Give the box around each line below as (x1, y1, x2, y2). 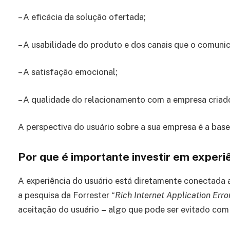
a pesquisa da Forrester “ (18, 190, 115, 201)
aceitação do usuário (18, 204, 101, 215)
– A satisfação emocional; (18, 67, 118, 78)
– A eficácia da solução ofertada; (18, 12, 146, 23)
